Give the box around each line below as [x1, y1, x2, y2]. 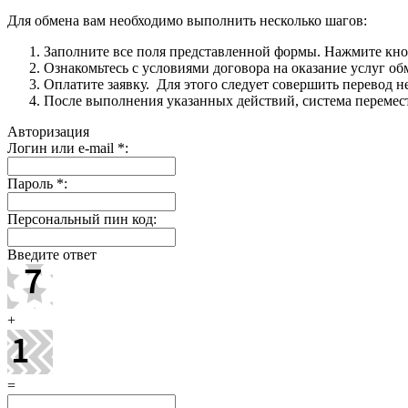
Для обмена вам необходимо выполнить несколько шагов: [7, 12, 367, 28]
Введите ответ [7, 246, 97, 262]
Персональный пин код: [7, 210, 157, 227]
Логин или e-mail [7, 139, 117, 156]
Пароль [7, 175, 56, 191]
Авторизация [7, 123, 89, 139]
